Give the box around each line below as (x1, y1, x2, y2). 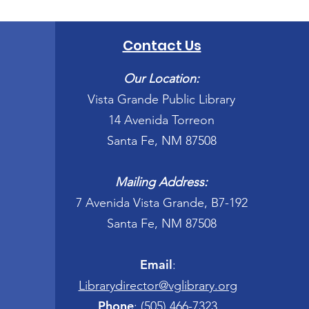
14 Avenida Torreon (108, 112, 215, 128)
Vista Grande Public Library (88, 92, 235, 107)
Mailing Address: (115, 175, 208, 190)
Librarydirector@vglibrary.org (78, 278, 237, 293)
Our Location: (123, 71, 199, 86)
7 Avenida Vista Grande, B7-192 (75, 195, 248, 210)
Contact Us (122, 36, 201, 55)
